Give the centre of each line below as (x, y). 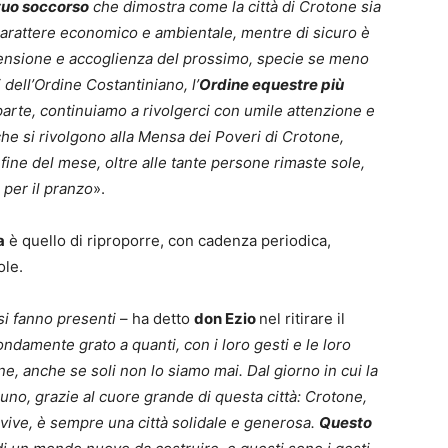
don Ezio (226, 319)
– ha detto (155, 319)
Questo (345, 423)
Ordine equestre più (271, 85)
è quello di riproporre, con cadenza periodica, (168, 241)
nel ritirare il (302, 319)
